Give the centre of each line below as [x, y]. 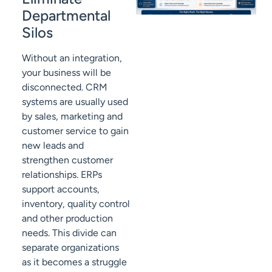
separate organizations [70, 248]
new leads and [53, 146]
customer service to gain [75, 131]
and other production [67, 219]
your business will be [66, 73]
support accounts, [61, 189]
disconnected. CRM [65, 87]
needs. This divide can [69, 233]
